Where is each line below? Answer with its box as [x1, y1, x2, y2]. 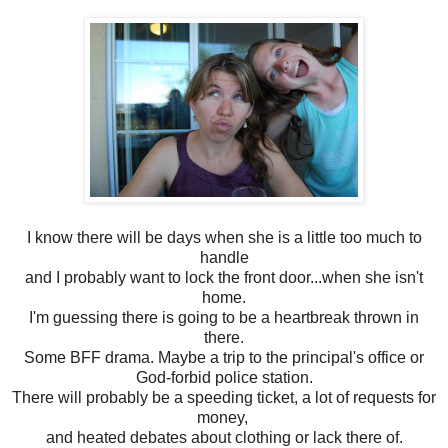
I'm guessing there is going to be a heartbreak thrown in [29, 308, 419, 326]
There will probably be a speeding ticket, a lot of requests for [12, 388, 436, 406]
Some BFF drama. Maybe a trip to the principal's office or [24, 348, 424, 366]
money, [196, 408, 252, 426]
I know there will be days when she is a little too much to [26, 228, 422, 246]
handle [199, 248, 249, 266]
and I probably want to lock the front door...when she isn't [25, 268, 423, 286]
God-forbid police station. [135, 368, 313, 386]
